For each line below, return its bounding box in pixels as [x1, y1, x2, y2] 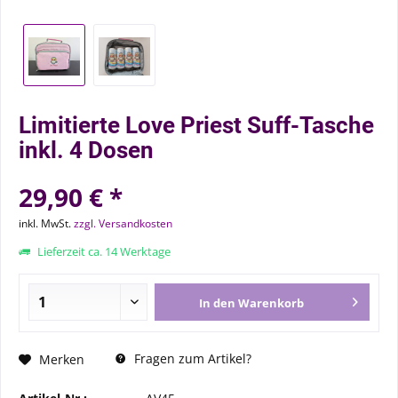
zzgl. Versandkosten [74, 216, 172, 231]
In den [199, 295, 236, 311]
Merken [39, 350, 84, 368]
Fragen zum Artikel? [131, 350, 251, 367]
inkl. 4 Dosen [19, 137, 154, 163]
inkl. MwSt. [19, 216, 74, 231]
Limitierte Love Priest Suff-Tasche [19, 112, 374, 139]
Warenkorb [238, 295, 305, 311]
